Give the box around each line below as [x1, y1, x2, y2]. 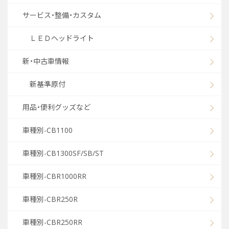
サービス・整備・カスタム [22, 10, 101, 20]
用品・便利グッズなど [22, 102, 90, 112]
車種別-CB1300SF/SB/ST [22, 148, 104, 158]
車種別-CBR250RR [22, 217, 82, 227]
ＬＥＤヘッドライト [30, 33, 94, 43]
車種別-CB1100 [22, 125, 73, 135]
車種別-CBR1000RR [22, 171, 86, 181]
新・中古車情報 [22, 56, 69, 66]
